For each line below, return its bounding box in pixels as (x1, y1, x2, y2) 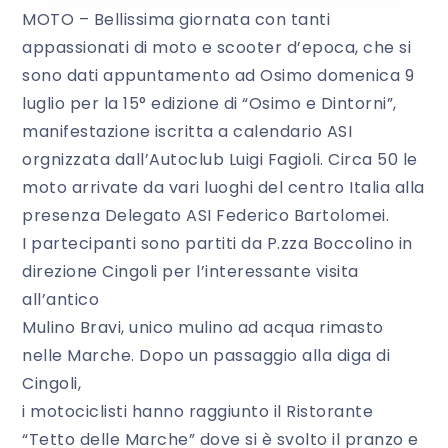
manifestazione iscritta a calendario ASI (22, 120, 352, 144)
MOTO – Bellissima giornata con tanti (22, 8, 330, 32)
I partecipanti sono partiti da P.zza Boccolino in (22, 232, 413, 256)
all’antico (22, 288, 99, 312)
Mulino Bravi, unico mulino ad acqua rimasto (22, 316, 384, 340)
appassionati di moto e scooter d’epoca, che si (22, 36, 411, 60)
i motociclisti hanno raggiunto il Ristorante (22, 400, 373, 424)
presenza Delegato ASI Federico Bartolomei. (22, 204, 389, 228)
